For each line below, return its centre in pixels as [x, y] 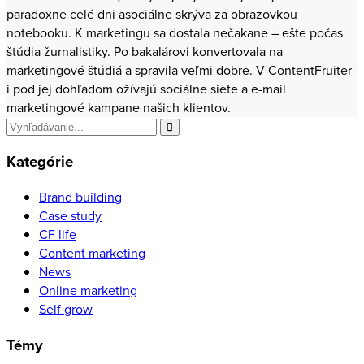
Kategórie [40, 162]
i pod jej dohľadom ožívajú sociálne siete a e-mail [146, 89]
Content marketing [92, 253]
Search [25, 125]
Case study [70, 216]
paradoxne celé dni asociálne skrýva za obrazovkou [152, 14]
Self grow [66, 309]
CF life [58, 234]
